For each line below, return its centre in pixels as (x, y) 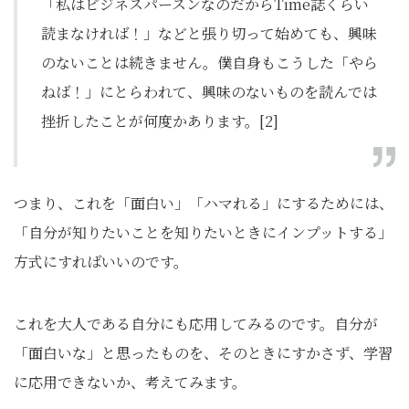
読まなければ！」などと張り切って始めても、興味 (209, 34)
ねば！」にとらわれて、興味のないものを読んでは (209, 92)
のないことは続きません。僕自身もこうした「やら (210, 63)
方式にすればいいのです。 (101, 262)
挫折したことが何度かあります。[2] (160, 121)
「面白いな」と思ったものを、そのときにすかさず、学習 (203, 353)
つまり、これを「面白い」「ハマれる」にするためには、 (204, 204)
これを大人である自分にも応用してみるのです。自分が (196, 324)
